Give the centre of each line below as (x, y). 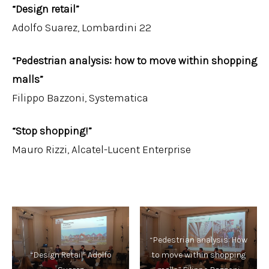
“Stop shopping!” (52, 131)
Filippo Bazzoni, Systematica (80, 98)
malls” (28, 79)
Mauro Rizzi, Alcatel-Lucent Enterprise (101, 150)
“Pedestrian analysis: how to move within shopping (134, 61)
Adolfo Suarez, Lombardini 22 (82, 28)
